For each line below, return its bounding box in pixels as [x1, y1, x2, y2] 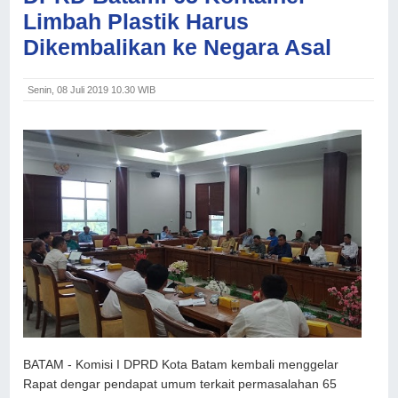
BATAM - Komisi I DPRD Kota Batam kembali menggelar [23, 358, 339, 372]
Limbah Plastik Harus [23, 8, 250, 34]
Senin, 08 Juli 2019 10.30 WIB [28, 84, 156, 96]
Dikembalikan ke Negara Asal [23, 34, 332, 60]
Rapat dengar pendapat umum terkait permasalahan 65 [23, 378, 338, 392]
